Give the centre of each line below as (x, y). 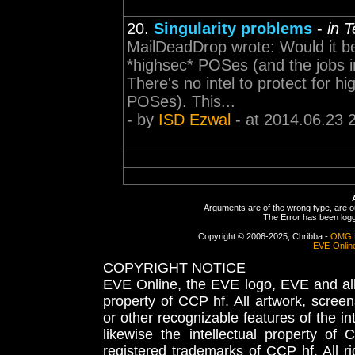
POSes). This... (181, 101)
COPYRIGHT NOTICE (174, 268)
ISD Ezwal (195, 120)
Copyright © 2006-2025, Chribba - (264, 236)
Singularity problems (233, 29)
